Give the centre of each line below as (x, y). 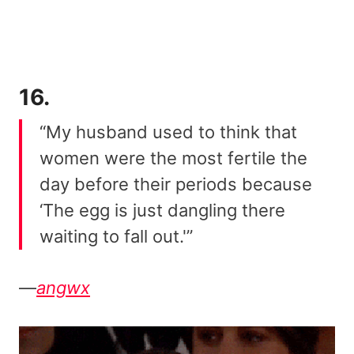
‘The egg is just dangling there (162, 211)
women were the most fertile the (173, 158)
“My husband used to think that (168, 132)
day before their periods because (176, 185)
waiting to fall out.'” (116, 237)
